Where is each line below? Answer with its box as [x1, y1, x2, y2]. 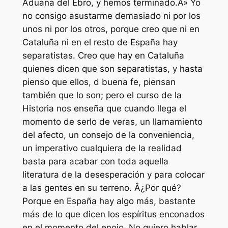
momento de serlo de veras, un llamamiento [22, 117, 203, 127]
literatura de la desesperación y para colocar [22, 169, 205, 180]
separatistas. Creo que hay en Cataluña [22, 50, 184, 61]
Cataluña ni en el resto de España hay [22, 37, 178, 48]
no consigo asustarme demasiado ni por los [22, 11, 201, 21]
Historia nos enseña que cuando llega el [22, 103, 186, 114]
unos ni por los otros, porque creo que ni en [22, 24, 199, 35]
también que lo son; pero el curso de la [22, 90, 182, 101]
